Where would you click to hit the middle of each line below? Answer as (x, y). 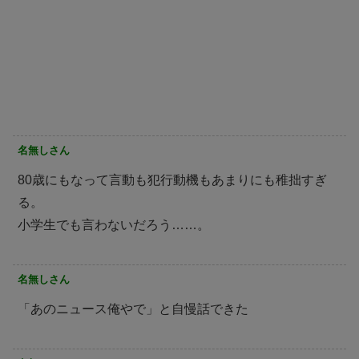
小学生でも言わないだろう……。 (114, 224)
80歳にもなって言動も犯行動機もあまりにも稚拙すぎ (172, 179)
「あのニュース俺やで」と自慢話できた (133, 309)
